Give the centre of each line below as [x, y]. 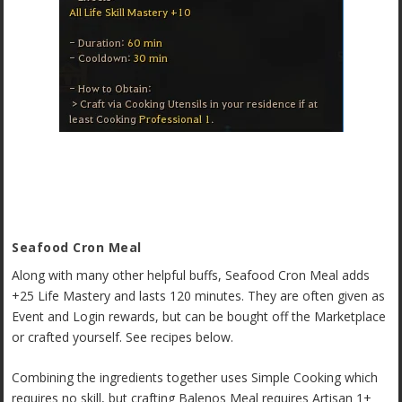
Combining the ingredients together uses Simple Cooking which [195, 378]
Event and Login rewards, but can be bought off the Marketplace [199, 316]
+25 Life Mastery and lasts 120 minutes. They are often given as [199, 295]
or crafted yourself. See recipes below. [123, 336]
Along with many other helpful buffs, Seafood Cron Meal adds [191, 275]
